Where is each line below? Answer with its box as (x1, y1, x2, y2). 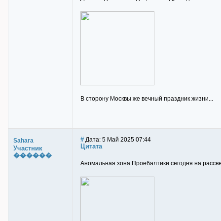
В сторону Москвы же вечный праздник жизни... (80, 95, 213, 102)
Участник (13, 145, 42, 152)
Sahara (13, 137, 34, 144)
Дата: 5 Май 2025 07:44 (84, 136, 151, 143)
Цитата (80, 143, 102, 150)
